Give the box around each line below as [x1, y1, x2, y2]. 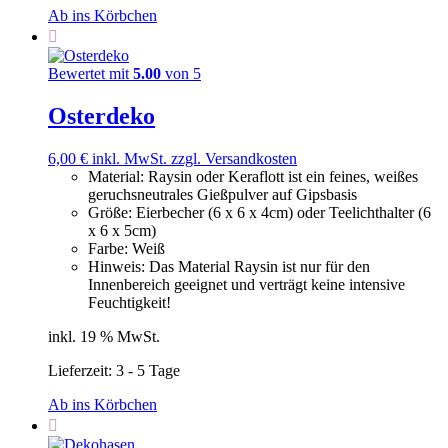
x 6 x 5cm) [88, 222, 156, 240]
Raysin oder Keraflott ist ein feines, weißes [148, 168, 418, 186]
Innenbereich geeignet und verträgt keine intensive [88, 276, 405, 294]
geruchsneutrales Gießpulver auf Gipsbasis [88, 186, 357, 204]
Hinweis [88, 258, 141, 276]
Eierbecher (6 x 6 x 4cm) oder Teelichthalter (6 [136, 204, 431, 222]
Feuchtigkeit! [88, 294, 171, 312]
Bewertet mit [48, 65, 133, 83]
